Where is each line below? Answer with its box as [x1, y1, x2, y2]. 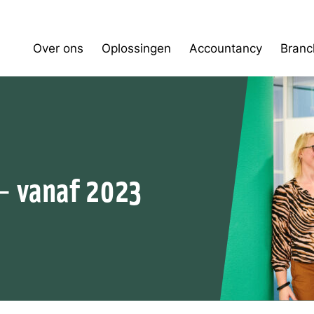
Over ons [33, 39, 83, 56]
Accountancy [189, 39, 262, 56]
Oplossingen [102, 39, 171, 56]
